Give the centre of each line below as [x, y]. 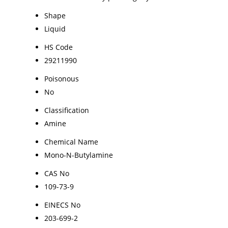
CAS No [57, 173]
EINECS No [62, 205]
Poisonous [62, 78]
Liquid [55, 28]
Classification [67, 110]
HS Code [59, 47]
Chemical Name [71, 141]
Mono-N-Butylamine [79, 155]
